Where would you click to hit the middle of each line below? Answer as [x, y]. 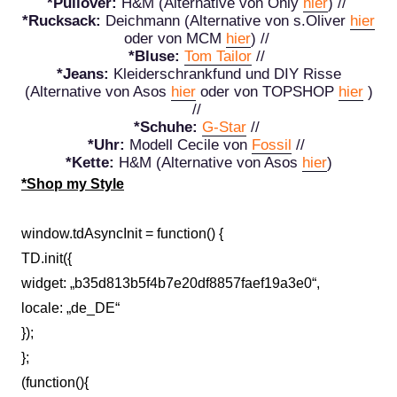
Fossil [272, 145]
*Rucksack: [62, 21]
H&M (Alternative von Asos [208, 163]
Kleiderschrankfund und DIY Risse [225, 74]
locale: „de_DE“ [70, 308]
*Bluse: [154, 56]
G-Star [224, 127]
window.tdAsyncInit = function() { [122, 234]
